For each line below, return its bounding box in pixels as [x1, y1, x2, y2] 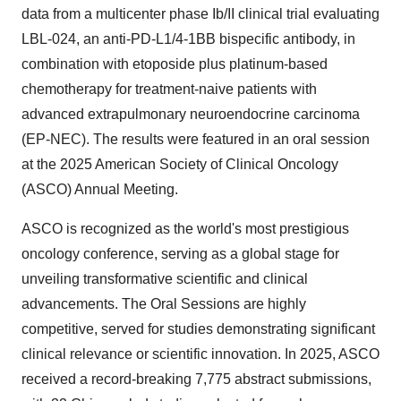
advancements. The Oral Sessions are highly [21, 296, 306, 311]
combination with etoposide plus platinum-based [21, 56, 328, 72]
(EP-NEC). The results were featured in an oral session [21, 132, 370, 147]
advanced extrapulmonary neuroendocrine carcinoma [21, 107, 360, 122]
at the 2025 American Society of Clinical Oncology [21, 157, 338, 172]
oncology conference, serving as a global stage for [21, 246, 339, 261]
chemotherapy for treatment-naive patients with [21, 81, 317, 97]
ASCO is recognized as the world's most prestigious [21, 221, 349, 236]
